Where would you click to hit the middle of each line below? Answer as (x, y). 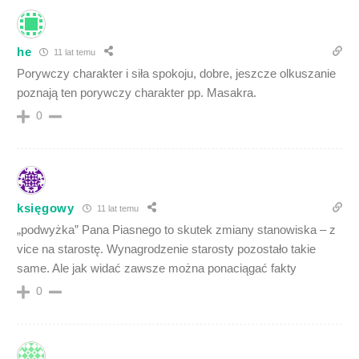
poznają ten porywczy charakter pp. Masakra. (137, 93)
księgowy (46, 208)
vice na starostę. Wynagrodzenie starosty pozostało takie (166, 249)
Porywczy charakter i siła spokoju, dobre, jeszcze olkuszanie (176, 74)
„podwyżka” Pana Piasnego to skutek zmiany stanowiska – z (176, 230)
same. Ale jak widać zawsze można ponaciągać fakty (157, 268)
